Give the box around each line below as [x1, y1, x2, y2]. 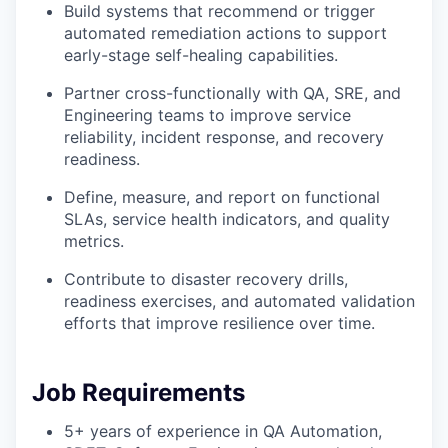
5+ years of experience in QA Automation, [64, 420, 382, 441]
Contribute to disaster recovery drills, [64, 268, 348, 289]
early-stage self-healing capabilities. [64, 44, 338, 65]
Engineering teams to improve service [64, 104, 351, 125]
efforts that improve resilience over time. [64, 312, 375, 333]
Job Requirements [32, 377, 245, 407]
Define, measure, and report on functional [64, 186, 380, 207]
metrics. [64, 230, 124, 251]
